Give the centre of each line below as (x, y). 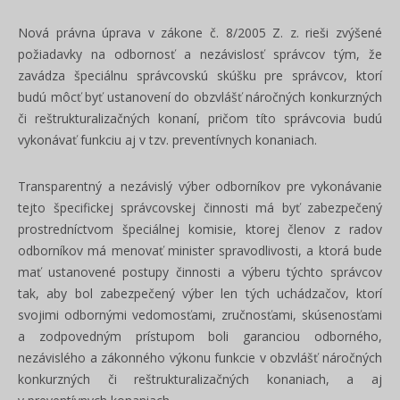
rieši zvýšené (344, 33)
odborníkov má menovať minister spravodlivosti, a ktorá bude (200, 250)
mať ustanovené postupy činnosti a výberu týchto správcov (200, 272)
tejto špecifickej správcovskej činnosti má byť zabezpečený (200, 208)
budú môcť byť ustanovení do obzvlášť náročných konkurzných (200, 97)
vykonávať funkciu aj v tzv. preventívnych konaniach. (167, 140)
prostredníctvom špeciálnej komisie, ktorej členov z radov (200, 229)
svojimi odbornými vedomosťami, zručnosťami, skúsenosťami (200, 315)
